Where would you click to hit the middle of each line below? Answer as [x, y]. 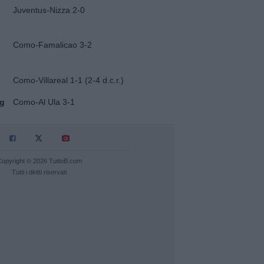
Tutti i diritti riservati [39, 172]
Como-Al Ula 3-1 [44, 102]
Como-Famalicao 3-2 [52, 45]
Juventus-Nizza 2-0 [49, 10]
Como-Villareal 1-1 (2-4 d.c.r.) [68, 80]
